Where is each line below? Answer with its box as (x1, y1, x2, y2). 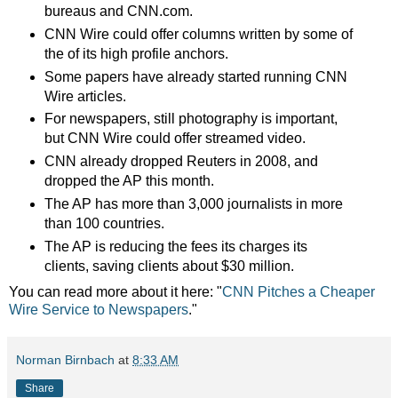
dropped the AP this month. (44, 173, 214, 189)
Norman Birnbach (16, 353, 115, 368)
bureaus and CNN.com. (44, 3, 193, 19)
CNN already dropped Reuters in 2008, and (44, 154, 318, 170)
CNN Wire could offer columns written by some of (44, 26, 353, 42)
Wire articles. (44, 88, 126, 104)
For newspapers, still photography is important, (44, 111, 338, 127)
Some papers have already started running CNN (44, 68, 347, 84)
